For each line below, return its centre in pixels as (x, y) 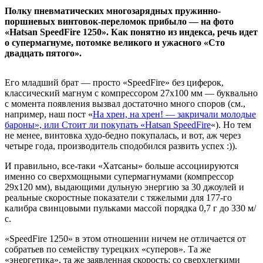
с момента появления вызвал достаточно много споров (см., (125, 104)
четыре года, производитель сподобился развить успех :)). (121, 146)
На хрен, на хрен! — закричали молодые (174, 114)
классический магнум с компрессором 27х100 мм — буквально (131, 93)
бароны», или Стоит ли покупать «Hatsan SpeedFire (108, 125)
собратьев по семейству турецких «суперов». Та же (108, 249)
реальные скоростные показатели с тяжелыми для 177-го (118, 198)
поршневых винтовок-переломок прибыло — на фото (119, 21)
